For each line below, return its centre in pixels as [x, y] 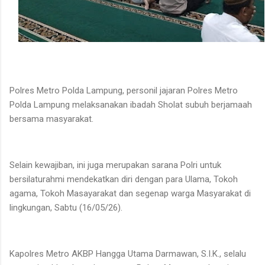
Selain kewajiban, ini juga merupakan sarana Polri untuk [115, 165]
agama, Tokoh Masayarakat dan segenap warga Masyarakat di [130, 194]
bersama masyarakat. [51, 119]
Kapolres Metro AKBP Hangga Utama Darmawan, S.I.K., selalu [128, 254]
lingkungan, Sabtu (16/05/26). [66, 208]
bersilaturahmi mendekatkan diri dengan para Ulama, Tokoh [124, 180]
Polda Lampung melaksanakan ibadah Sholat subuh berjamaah [131, 105]
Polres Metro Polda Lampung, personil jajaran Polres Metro [124, 91]
